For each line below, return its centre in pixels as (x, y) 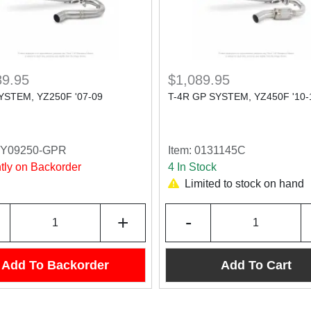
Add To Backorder (55, 265)
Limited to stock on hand (244, 184)
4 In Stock (192, 167)
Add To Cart (256, 265)
